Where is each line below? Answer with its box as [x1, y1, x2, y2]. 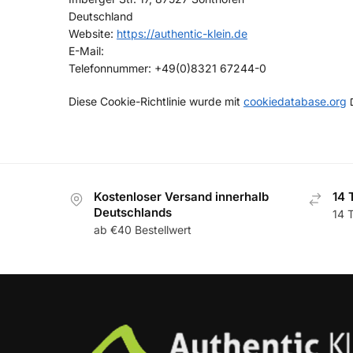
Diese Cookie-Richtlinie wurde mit [69, 94, 243, 108]
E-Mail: [69, 44, 104, 58]
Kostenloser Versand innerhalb [94, 189, 269, 204]
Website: [69, 27, 117, 41]
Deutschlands [94, 205, 172, 220]
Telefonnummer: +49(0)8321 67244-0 [69, 61, 266, 76]
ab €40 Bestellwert [94, 223, 191, 237]
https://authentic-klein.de [117, 27, 247, 41]
